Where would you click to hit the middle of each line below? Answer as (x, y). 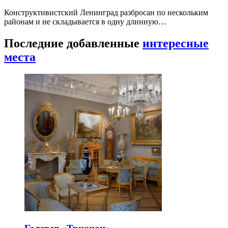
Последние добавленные (73, 43)
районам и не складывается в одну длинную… (85, 21)
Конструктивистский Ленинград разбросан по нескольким (106, 12)
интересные (176, 43)
